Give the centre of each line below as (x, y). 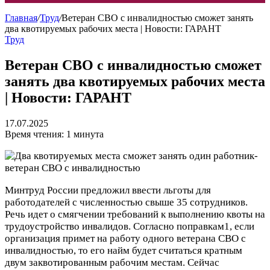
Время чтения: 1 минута (54, 134)
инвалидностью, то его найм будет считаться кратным (124, 250)
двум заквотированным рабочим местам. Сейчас (112, 262)
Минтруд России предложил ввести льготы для (108, 190)
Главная (21, 18)
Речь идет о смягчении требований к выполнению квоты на (135, 214)
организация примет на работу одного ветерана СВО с (125, 238)
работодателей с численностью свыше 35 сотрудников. (126, 202)
